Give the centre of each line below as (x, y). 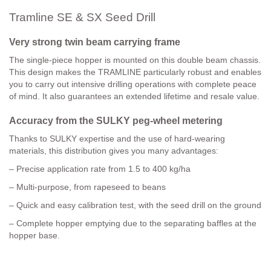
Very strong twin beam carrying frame (95, 42)
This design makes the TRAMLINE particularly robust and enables (135, 72)
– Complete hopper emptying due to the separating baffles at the (133, 224)
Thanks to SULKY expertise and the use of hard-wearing (117, 139)
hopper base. (34, 236)
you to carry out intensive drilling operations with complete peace (133, 84)
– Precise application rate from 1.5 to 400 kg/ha (100, 169)
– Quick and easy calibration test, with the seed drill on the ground (135, 205)
